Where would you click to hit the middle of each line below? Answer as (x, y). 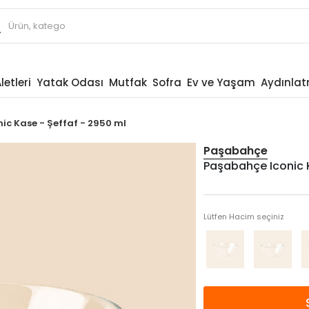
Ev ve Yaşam (221, 82)
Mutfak (128, 82)
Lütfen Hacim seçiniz (243, 216)
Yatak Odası (70, 82)
